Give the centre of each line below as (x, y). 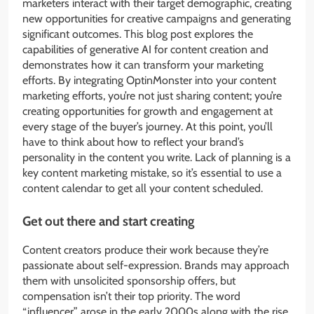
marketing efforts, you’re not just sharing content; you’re (152, 96)
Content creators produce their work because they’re (145, 250)
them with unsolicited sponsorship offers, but (129, 281)
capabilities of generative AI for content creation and (145, 50)
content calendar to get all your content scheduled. (143, 189)
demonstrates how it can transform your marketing (143, 65)
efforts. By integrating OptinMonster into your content (149, 81)
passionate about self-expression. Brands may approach (156, 266)
